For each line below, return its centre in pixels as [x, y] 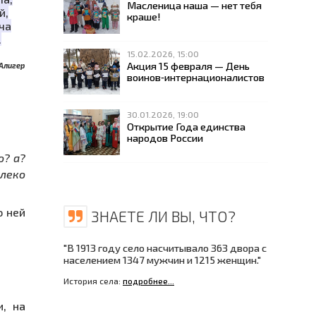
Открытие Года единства [186, 126]
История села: [93, 281]
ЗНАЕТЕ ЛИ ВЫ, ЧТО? [162, 216]
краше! [144, 16]
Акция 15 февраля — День [188, 65]
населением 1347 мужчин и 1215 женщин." [162, 259]
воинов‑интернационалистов [196, 77]
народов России [165, 137]
